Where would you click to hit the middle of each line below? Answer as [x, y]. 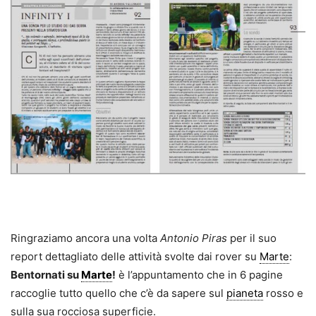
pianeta [245, 293]
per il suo [252, 238]
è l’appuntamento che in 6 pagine [199, 275]
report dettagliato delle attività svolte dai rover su [135, 257]
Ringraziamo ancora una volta [85, 238]
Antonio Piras [194, 238]
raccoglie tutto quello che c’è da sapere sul [119, 293]
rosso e [283, 293]
